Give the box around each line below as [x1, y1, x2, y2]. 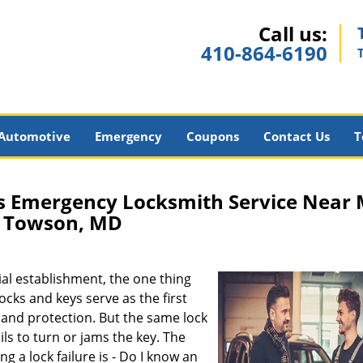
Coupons [186, 128, 239, 144]
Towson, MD [3, 209, 123, 236]
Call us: [258, 20, 327, 47]
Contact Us [263, 128, 330, 144]
